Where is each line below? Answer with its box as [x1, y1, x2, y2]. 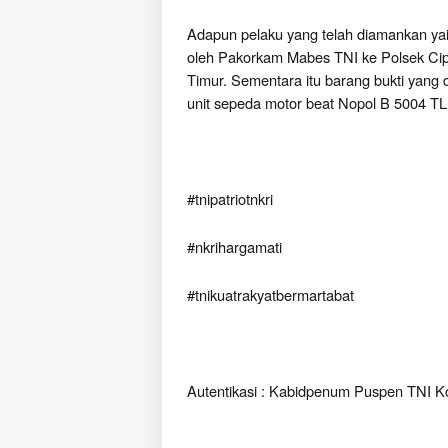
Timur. [187, 69, 231, 90]
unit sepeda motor [187, 92, 306, 113]
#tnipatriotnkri [187, 188, 273, 209]
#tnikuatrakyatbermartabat [187, 284, 354, 305]
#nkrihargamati [187, 236, 282, 257]
